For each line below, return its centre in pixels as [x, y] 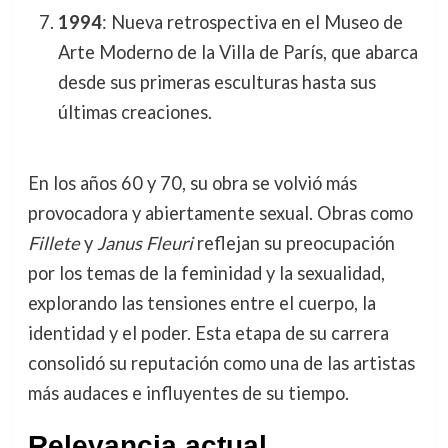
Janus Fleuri [144, 243]
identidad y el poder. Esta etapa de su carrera [208, 333]
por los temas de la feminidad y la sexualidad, [206, 273]
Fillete [53, 243]
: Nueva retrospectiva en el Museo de [252, 21]
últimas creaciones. [134, 111]
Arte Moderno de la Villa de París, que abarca [237, 51]
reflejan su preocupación [293, 243]
